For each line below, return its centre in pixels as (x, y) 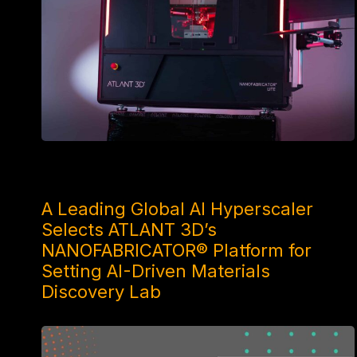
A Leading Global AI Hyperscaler (177, 209)
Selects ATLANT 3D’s (129, 230)
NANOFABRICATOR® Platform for (177, 251)
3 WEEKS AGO (78, 177)
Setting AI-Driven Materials (156, 271)
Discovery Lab (101, 292)
